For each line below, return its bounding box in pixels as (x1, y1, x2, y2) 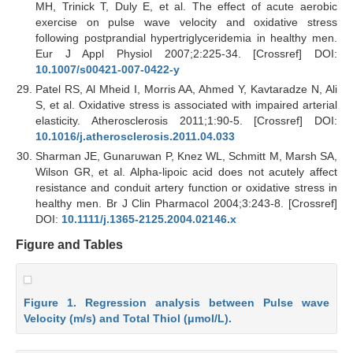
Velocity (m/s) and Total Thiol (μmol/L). (24, 311, 232, 325)
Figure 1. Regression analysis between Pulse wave (24, 295, 329, 309)
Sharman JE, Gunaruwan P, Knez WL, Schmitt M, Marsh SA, (35, 149, 337, 162)
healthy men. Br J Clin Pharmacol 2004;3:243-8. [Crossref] (35, 196, 337, 210)
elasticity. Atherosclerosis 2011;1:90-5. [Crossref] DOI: (35, 113, 337, 127)
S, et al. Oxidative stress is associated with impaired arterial (35, 98, 337, 111)
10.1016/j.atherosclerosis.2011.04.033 (35, 129, 235, 143)
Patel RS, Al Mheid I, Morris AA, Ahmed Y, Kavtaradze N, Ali (35, 82, 337, 95)
